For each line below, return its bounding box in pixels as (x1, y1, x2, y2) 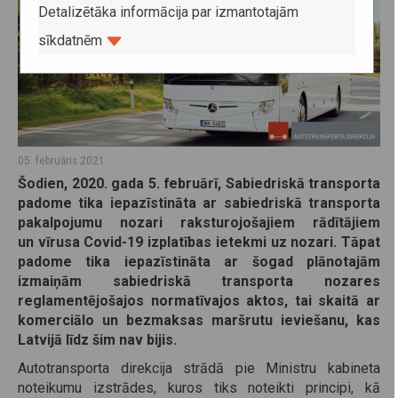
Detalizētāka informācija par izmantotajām (38, 4, 299, 20)
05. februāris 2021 (18, 154, 105, 167)
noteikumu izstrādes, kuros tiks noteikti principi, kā (18, 378, 380, 396)
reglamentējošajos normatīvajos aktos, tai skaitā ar (18, 291, 380, 309)
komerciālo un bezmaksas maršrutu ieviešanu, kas (18, 311, 380, 329)
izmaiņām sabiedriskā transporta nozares (18, 272, 380, 290)
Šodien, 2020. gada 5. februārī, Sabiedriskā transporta (18, 174, 380, 192)
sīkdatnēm (38, 32, 107, 49)
